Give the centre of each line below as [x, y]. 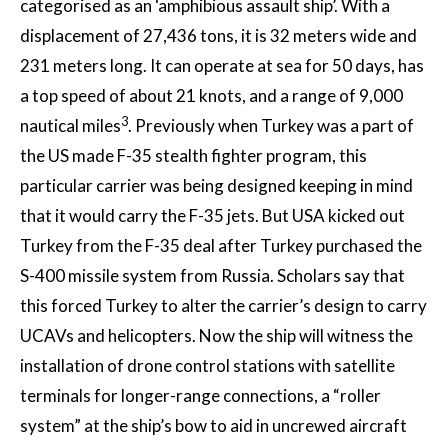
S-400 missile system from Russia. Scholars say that [212, 276]
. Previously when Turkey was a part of [271, 126]
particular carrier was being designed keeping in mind [216, 186]
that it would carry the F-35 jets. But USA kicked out [212, 216]
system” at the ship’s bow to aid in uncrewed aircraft [213, 426]
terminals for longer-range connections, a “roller [200, 396]
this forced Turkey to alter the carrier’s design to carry [223, 306]
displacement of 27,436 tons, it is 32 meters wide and [218, 36]
